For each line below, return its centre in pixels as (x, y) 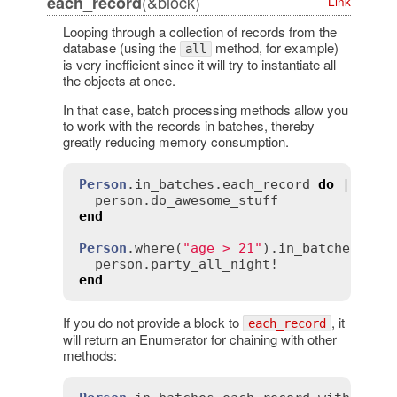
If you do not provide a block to (152, 322)
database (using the (121, 47)
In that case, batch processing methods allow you (205, 109)
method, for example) (275, 47)
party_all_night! (214, 264)
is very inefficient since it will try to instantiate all (199, 64)
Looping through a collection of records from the (199, 31)
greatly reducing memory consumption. (175, 141)
